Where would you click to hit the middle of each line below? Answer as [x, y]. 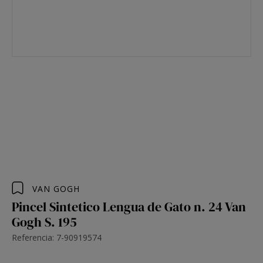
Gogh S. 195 [44, 222]
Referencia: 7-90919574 [57, 237]
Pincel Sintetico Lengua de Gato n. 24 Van [129, 207]
